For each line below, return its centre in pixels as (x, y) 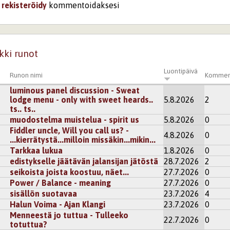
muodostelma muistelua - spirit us (75, 120)
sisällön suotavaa (44, 194)
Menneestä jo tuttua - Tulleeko (69, 215)
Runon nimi (26, 75)
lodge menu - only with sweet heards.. (82, 100)
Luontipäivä (181, 71)
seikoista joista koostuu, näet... (70, 172)
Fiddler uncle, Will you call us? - (70, 131)
